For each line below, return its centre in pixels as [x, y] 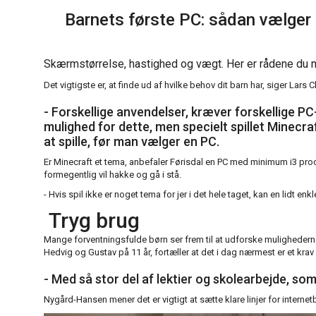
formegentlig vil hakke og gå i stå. [113, 174]
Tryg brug [92, 220]
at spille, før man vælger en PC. [132, 141]
